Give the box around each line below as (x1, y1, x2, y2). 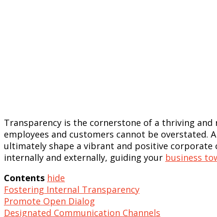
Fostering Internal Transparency (4, 183, 139, 195)
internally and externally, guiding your (4, 151, 165, 163)
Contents (4, 171, 45, 184)
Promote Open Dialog (4, 195, 95, 207)
